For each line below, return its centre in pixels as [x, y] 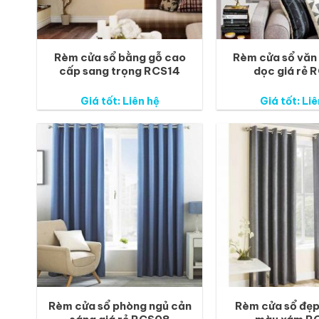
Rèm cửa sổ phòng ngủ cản [120, 305]
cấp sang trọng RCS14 [120, 71]
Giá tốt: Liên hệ [120, 101]
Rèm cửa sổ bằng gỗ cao [120, 58]
